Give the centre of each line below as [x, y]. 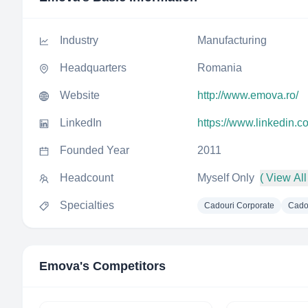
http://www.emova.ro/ [248, 95]
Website [80, 95]
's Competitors [123, 266]
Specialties [87, 205]
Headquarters [93, 68]
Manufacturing [232, 40]
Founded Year [95, 150]
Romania [220, 68]
